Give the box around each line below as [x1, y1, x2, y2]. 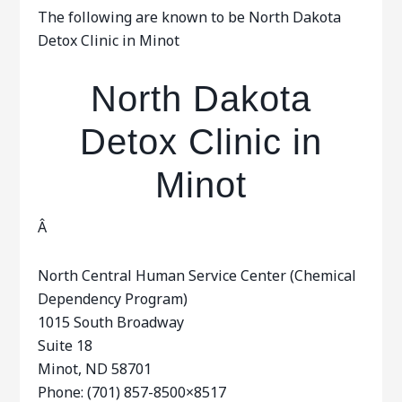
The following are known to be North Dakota [38, 7, 342, 27]
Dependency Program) [38, 289, 188, 309]
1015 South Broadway [38, 312, 185, 332]
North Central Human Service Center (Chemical [38, 266, 357, 285]
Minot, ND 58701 [38, 359, 153, 379]
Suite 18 [38, 336, 93, 355]
